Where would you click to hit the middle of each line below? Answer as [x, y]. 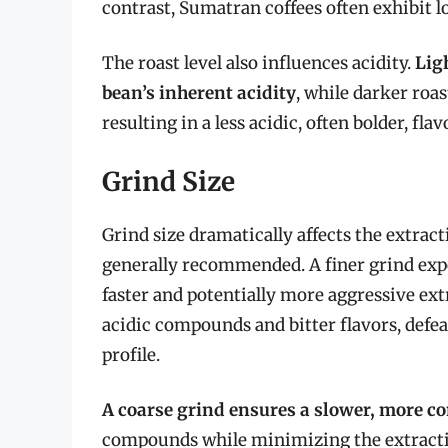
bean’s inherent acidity [199, 93]
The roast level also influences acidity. [258, 63]
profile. [131, 354]
